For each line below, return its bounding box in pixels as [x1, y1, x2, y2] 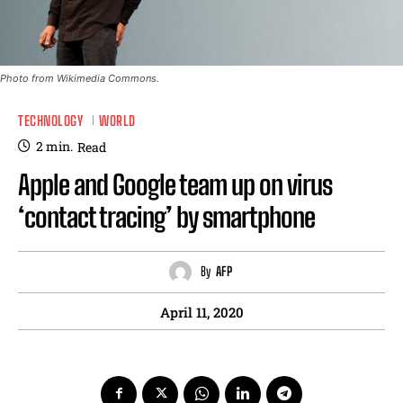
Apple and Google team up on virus [18, 167, 332, 201]
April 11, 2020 [159, 302, 244, 321]
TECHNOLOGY [18, 112, 83, 130]
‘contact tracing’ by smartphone [18, 200, 315, 233]
